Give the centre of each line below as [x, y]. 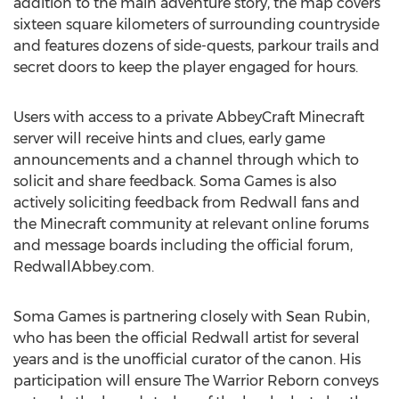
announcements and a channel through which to [186, 160]
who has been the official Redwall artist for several [187, 338]
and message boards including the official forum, [183, 245]
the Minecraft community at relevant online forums [191, 224]
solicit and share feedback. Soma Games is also [175, 181]
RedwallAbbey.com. [84, 267]
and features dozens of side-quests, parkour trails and [196, 46]
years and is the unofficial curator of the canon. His [187, 359]
